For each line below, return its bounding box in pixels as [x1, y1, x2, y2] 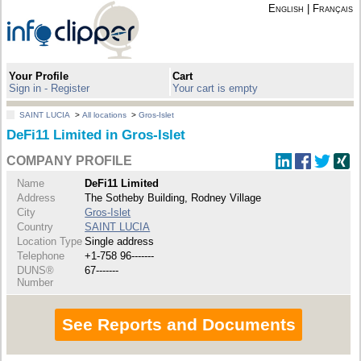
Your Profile [9, 69, 69, 82]
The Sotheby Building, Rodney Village [85, 191, 262, 204]
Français [312, 2, 353, 15]
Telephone [17, 249, 65, 262]
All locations [82, 110, 127, 120]
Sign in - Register [9, 81, 90, 94]
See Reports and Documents [61, 315, 296, 334]
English [268, 2, 304, 15]
